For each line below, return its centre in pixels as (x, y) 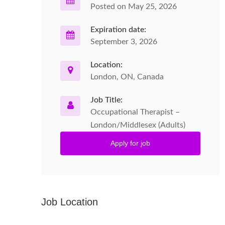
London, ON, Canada (127, 77)
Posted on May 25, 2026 (134, 7)
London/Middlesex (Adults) (138, 125)
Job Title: (106, 100)
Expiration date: (118, 30)
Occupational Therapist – (135, 112)
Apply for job (130, 143)
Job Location (70, 202)
